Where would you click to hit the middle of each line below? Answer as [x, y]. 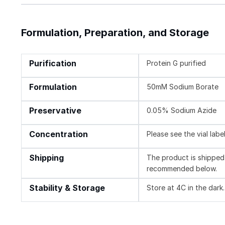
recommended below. [182, 168]
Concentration [59, 134]
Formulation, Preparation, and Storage [115, 32]
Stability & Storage [67, 188]
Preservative [55, 110]
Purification [53, 63]
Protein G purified [177, 63]
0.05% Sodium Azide [182, 110]
